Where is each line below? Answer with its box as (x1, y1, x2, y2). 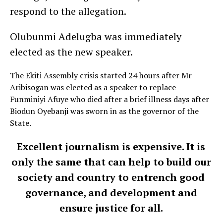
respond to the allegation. (10, 4, 126, 18)
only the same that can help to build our (11, 155, 211, 169)
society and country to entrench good (17, 170, 205, 184)
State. (10, 117, 31, 129)
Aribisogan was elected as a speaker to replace (10, 82, 176, 93)
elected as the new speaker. (10, 45, 133, 59)
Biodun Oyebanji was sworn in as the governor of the (10, 106, 199, 117)
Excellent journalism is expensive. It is (17, 140, 205, 154)
